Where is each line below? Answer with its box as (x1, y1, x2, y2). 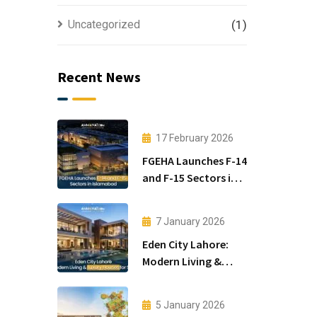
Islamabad (142, 187, 195, 202)
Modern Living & (142, 253, 221, 268)
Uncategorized (67, 18, 140, 31)
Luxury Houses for (142, 270, 232, 285)
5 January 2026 (155, 299, 225, 311)
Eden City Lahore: (142, 236, 229, 251)
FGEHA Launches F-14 (142, 153, 247, 168)
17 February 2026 (155, 132, 234, 144)
